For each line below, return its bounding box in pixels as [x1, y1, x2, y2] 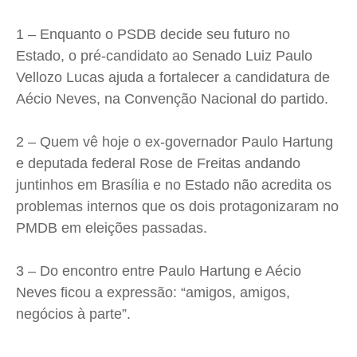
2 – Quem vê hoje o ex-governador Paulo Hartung [16, 134, 333, 151]
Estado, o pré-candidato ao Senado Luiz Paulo [16, 48, 312, 65]
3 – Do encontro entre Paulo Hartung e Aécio [16, 263, 301, 280]
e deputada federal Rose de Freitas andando [16, 155, 300, 172]
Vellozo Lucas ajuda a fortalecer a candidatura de [16, 69, 330, 86]
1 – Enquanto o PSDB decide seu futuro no [16, 26, 290, 43]
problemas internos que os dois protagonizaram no [16, 198, 339, 215]
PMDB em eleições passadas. [16, 220, 207, 237]
